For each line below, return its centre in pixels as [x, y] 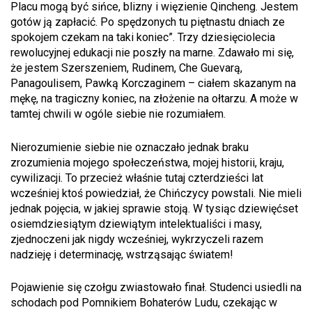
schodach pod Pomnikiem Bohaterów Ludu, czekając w [144, 303]
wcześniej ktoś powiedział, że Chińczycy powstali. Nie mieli [156, 193]
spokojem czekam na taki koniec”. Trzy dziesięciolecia [143, 37]
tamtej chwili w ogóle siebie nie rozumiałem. [118, 114]
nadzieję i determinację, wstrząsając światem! [122, 254]
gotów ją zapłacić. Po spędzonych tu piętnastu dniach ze [148, 22]
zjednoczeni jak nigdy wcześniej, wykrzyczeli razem [137, 239]
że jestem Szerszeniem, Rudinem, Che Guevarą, [126, 68]
